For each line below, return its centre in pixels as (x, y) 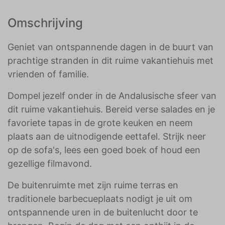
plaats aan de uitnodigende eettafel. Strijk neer (107, 136)
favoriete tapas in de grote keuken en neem (100, 123)
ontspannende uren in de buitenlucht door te (103, 212)
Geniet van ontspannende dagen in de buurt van (110, 47)
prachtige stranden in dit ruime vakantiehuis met (110, 61)
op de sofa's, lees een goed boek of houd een (104, 150)
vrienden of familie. (48, 74)
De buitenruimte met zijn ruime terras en (93, 185)
